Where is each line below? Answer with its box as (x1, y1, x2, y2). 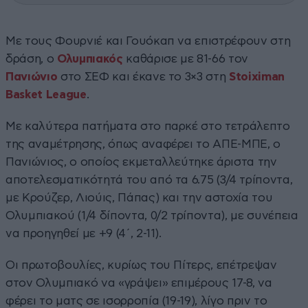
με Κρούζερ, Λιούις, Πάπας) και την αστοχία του (5, 191, 273, 203)
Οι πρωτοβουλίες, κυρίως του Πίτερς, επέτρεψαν (5, 258, 277, 271)
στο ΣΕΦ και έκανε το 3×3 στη (60, 70, 230, 82)
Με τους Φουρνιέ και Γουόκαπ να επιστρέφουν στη (5, 34, 291, 47)
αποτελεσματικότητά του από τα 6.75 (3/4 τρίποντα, (5, 173, 293, 186)
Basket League (5, 88, 87, 100)
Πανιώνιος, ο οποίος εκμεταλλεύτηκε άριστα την (5, 155, 277, 168)
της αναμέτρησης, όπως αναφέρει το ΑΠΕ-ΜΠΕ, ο (5, 137, 281, 150)
